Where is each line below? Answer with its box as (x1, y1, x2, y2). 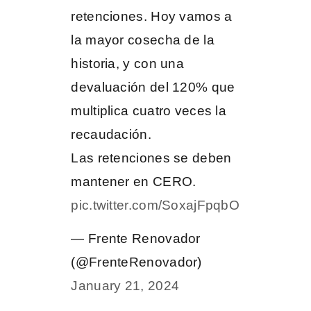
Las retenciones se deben (71, 150, 232, 165)
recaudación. (71, 126, 151, 142)
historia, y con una (71, 56, 184, 71)
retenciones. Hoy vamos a (71, 8, 233, 24)
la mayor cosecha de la (71, 32, 215, 47)
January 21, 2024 (71, 278, 180, 294)
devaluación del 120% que (71, 79, 235, 94)
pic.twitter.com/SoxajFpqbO (71, 197, 239, 212)
